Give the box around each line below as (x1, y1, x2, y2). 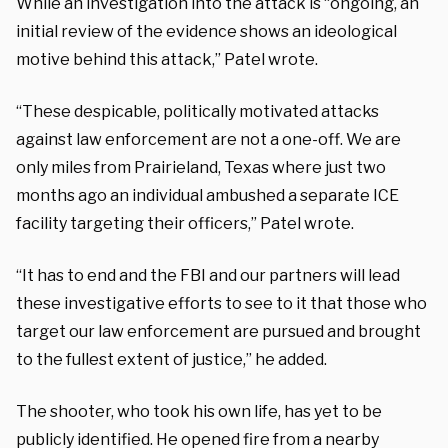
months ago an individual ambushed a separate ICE (16, 185, 399, 205)
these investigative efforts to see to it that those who (16, 293, 427, 313)
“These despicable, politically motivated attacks (16, 101, 379, 121)
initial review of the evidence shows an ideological (16, 21, 397, 41)
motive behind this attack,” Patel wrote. (16, 49, 318, 69)
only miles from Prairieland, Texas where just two (16, 157, 386, 177)
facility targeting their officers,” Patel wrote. (16, 213, 354, 233)
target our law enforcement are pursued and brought (16, 321, 421, 341)
